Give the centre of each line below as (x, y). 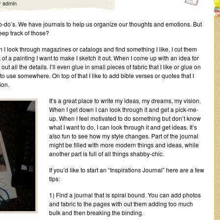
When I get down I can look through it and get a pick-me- (124, 109)
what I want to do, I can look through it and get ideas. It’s (123, 127)
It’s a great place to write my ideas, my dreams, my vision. (125, 100)
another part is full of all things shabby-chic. (107, 153)
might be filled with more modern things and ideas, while (124, 145)
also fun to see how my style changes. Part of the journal (124, 136)
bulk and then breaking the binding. (96, 212)
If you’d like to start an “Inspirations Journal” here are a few (127, 170)
